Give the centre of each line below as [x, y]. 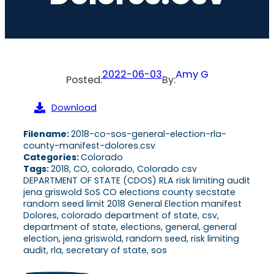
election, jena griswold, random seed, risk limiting [131, 238]
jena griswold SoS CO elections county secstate [129, 192]
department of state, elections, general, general [130, 227]
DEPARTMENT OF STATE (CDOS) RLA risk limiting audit [137, 180]
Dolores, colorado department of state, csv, [121, 215]
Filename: [47, 134]
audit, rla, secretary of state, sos [95, 250]
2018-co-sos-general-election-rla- [149, 134]
